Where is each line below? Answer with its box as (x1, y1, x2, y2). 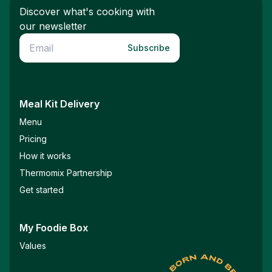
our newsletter (19, 20, 87, 32)
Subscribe (127, 42, 170, 53)
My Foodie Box (19, 222, 88, 234)
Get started (19, 185, 64, 195)
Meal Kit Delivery (19, 98, 100, 110)
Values (19, 240, 46, 251)
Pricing (19, 134, 47, 144)
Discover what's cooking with (19, 5, 155, 18)
